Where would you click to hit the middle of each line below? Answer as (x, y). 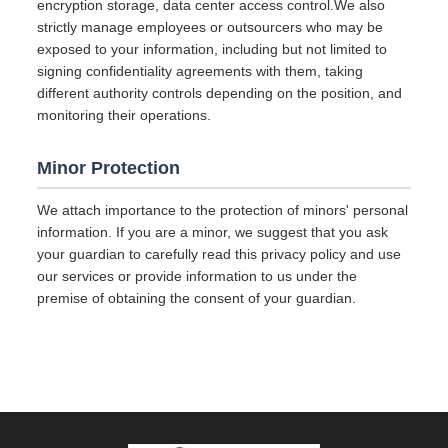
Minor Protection (109, 168)
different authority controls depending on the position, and (220, 93)
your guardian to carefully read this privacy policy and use (219, 254)
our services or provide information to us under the (197, 276)
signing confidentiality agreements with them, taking (200, 71)
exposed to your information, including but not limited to (212, 49)
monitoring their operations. (124, 115)
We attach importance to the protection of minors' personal (223, 210)
